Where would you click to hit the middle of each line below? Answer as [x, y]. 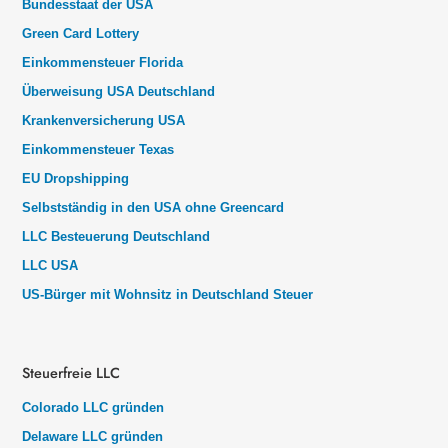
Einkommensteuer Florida [102, 62]
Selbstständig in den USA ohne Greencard [153, 207]
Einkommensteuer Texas [98, 149]
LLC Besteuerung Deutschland [116, 236]
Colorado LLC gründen [93, 408]
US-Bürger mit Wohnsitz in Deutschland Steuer [167, 294]
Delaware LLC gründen [92, 437]
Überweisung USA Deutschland [118, 91]
